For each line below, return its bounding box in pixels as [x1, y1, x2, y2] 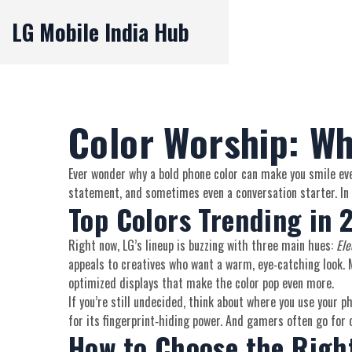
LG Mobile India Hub [12, 16, 189, 48]
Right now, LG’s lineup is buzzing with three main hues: [68, 236, 336, 255]
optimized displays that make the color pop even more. [68, 273, 334, 292]
